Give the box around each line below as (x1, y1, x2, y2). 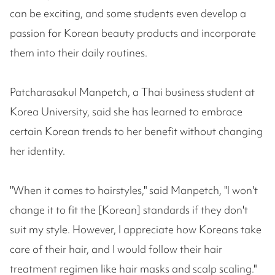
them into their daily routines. (10, 45, 147, 60)
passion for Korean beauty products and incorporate (10, 26, 256, 41)
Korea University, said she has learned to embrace (10, 104, 242, 119)
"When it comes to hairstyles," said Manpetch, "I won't (10, 183, 258, 198)
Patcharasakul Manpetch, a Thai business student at (10, 85, 255, 99)
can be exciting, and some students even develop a (10, 6, 246, 21)
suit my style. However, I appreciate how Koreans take (10, 222, 261, 237)
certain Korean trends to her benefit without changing (10, 124, 263, 139)
